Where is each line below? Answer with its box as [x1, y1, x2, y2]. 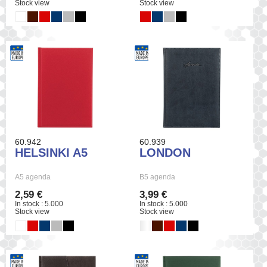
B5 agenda [139, 173, 176, 182]
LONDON [139, 146, 191, 160]
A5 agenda [15, 173, 51, 182]
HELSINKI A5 [15, 146, 88, 160]
